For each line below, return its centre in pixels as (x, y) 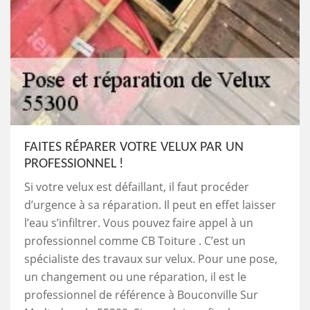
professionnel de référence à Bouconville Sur (141, 294)
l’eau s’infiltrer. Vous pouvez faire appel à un (139, 222)
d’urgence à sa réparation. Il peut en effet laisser (150, 204)
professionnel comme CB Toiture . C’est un (135, 240)
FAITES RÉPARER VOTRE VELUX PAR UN (134, 147)
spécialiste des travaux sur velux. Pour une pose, (151, 258)
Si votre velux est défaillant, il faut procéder (137, 186)
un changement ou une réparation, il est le (135, 276)
